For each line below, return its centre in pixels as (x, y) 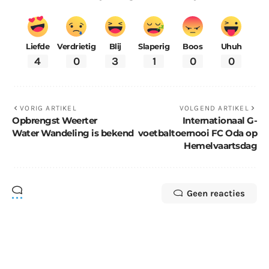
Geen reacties (216, 194)
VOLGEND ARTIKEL (214, 108)
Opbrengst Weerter (55, 121)
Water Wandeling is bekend (73, 133)
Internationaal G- (219, 121)
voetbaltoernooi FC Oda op (197, 133)
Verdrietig (77, 46)
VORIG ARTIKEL (48, 108)
